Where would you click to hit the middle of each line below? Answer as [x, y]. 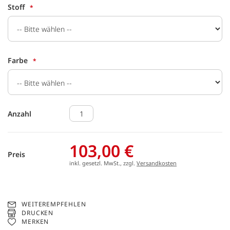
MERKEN [35, 222]
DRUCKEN [37, 213]
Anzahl [20, 113]
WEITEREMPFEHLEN [54, 204]
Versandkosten [157, 163]
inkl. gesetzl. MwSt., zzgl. [103, 163]
